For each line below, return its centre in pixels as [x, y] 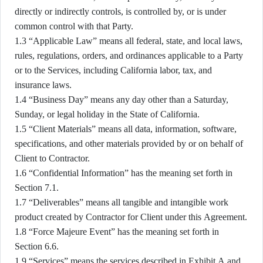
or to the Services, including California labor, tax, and [113, 70]
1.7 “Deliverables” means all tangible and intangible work [122, 202]
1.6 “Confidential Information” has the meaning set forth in [124, 173]
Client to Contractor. [52, 158]
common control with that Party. [74, 26]
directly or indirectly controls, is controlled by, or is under [120, 11]
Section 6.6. [37, 246]
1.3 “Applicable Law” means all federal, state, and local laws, [129, 41]
